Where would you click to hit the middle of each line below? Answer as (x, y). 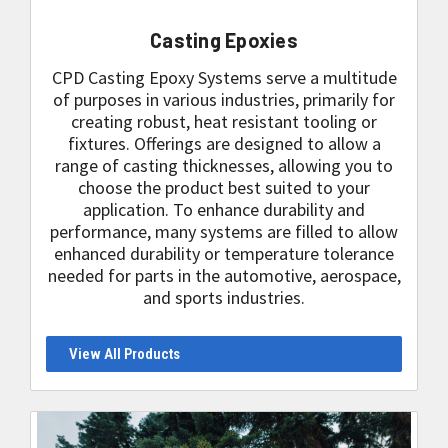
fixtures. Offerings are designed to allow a (224, 143)
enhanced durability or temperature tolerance (224, 253)
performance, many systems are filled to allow (224, 231)
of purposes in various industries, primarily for (224, 99)
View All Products (124, 354)
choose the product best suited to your (224, 187)
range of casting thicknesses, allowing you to (224, 165)
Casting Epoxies (224, 40)
